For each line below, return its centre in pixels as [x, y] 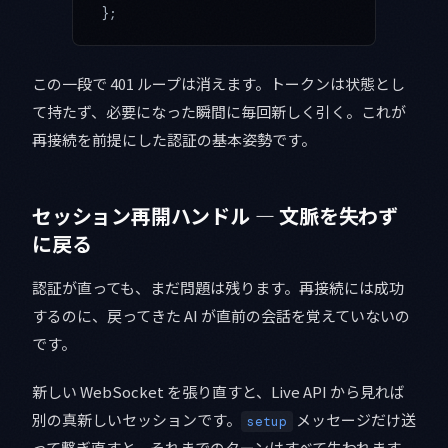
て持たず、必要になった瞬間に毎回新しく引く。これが [219, 112]
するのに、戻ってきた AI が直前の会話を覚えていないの [221, 316]
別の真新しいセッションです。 [136, 420]
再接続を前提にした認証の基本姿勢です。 [174, 140]
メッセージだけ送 [354, 420]
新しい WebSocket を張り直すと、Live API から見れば [218, 392]
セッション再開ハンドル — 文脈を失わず [215, 216]
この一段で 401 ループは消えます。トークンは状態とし [218, 84]
